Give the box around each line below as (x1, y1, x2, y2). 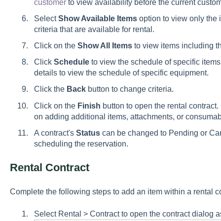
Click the (34, 85, 67, 94)
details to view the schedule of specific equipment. (34, 69, 209, 77)
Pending (168, 128, 198, 137)
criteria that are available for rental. (34, 25, 158, 34)
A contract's (34, 128, 76, 137)
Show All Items (77, 41, 132, 50)
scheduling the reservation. (34, 139, 132, 148)
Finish (77, 101, 101, 110)
